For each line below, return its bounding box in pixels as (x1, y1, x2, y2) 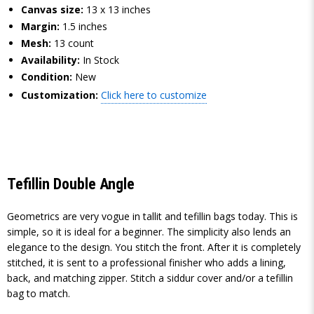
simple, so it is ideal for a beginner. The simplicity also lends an (7, 225, 291, 238)
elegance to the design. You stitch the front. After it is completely (7, 240, 301, 254)
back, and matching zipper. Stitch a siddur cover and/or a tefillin (7, 271, 293, 285)
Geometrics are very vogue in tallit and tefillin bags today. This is (7, 210, 298, 223)
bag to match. (7, 287, 70, 300)
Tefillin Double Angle (7, 175, 135, 193)
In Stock (83, 53, 119, 67)
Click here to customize (101, 88, 207, 102)
